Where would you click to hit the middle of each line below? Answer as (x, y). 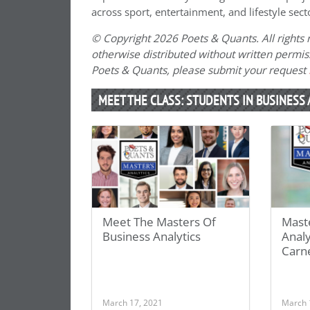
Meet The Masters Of (159, 222)
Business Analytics (152, 237)
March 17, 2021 (133, 303)
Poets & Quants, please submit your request (200, 71)
